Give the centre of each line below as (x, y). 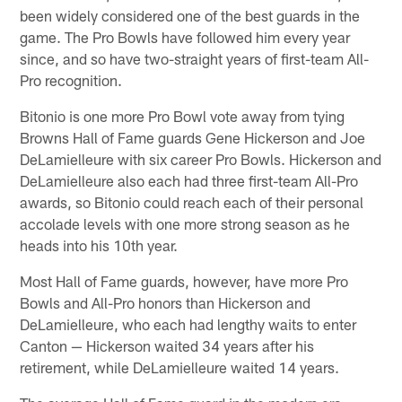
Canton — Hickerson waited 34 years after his (167, 346)
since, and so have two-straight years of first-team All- (195, 59)
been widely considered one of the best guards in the (190, 16)
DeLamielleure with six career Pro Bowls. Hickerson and (201, 159)
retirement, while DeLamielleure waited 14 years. (180, 367)
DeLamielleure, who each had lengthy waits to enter (188, 324)
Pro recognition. (71, 80)
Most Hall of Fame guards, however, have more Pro (184, 281)
